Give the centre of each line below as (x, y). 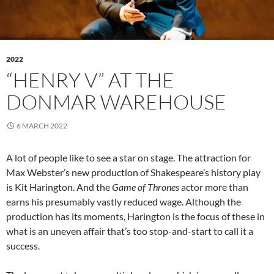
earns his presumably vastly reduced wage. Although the (124, 202)
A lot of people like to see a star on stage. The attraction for (128, 158)
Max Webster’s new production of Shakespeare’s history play (133, 172)
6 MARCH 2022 (42, 126)
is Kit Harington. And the (59, 187)
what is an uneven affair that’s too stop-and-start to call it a (130, 231)
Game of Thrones (146, 187)
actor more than (214, 187)
